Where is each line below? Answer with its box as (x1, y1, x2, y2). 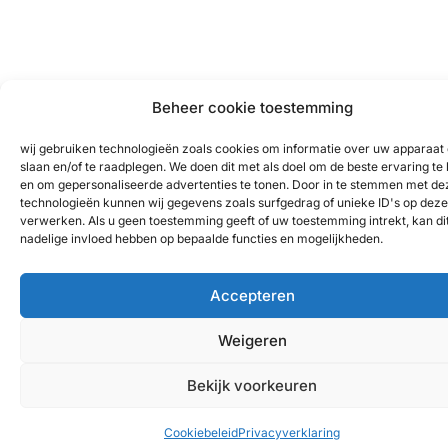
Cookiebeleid (164, 425, 238, 440)
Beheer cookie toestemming (151, 98, 353, 117)
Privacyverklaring (238, 425, 340, 440)
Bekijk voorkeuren (187, 375, 317, 395)
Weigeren (217, 330, 287, 350)
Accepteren (209, 285, 295, 305)
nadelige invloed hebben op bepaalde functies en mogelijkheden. (20, 231, 383, 246)
